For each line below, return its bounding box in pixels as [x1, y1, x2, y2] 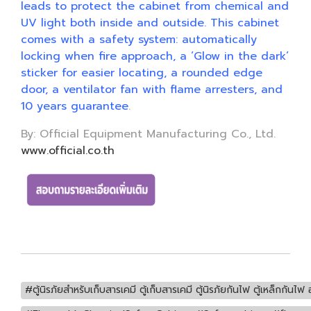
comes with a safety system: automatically [21, 31, 257, 48]
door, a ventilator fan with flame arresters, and [21, 81, 283, 98]
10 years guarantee [21, 98, 128, 115]
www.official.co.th [21, 142, 115, 159]
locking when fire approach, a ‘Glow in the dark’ [21, 48, 289, 65]
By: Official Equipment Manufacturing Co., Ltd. [21, 126, 276, 142]
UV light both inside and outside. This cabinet [21, 15, 279, 31]
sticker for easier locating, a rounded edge [21, 65, 262, 81]
